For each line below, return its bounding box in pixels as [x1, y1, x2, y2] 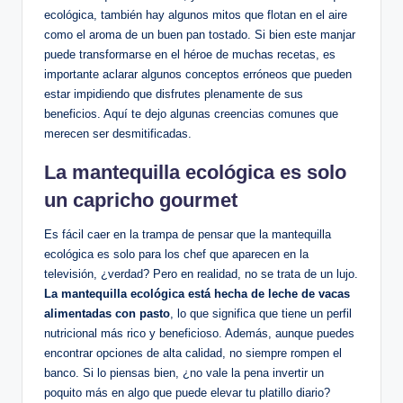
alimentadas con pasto [44, 307, 170, 321]
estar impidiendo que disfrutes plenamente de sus [44, 87, 303, 102]
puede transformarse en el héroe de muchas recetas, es [44, 48, 336, 62]
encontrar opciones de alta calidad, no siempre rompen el [44, 346, 342, 361]
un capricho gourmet [44, 189, 237, 212]
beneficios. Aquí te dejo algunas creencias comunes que [44, 107, 338, 121]
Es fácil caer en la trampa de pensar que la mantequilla [44, 228, 331, 242]
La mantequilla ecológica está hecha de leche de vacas [44, 287, 350, 301]
